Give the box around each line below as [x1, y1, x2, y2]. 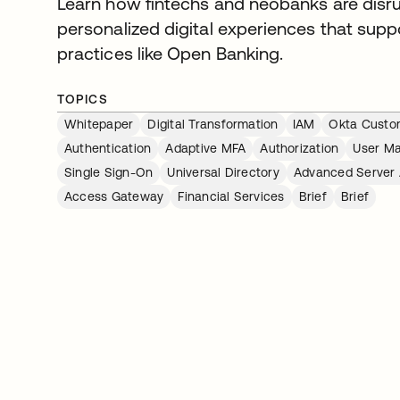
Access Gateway [64, 189, 164, 204]
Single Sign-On [64, 165, 154, 179]
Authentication [64, 141, 152, 155]
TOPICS [57, 92, 109, 106]
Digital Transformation [147, 117, 279, 131]
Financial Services [178, 189, 285, 204]
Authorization [260, 141, 339, 155]
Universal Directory [167, 165, 279, 179]
